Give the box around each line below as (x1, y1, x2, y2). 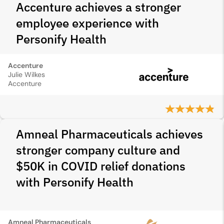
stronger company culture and (16, 142, 180, 158)
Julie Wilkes (8, 70, 45, 79)
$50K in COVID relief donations (16, 158, 185, 174)
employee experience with (16, 15, 159, 31)
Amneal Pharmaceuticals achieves (16, 126, 203, 142)
